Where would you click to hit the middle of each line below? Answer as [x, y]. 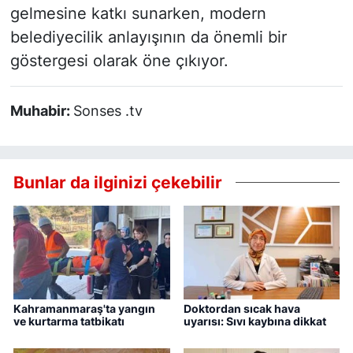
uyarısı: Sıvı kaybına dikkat [255, 321]
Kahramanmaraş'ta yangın [84, 309]
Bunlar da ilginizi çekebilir [118, 182]
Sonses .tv [108, 111]
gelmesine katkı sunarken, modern [138, 14]
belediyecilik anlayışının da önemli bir [148, 37]
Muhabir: [41, 111]
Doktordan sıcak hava [242, 309]
